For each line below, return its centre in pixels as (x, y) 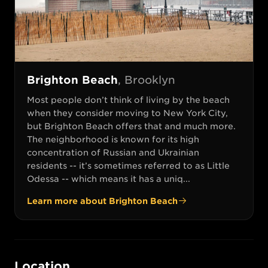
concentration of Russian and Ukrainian (113, 152)
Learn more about (68, 201)
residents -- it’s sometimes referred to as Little (128, 165)
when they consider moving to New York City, (127, 113)
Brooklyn (150, 80)
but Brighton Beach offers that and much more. (131, 126)
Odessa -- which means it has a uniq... (109, 179)
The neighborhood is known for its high (113, 139)
